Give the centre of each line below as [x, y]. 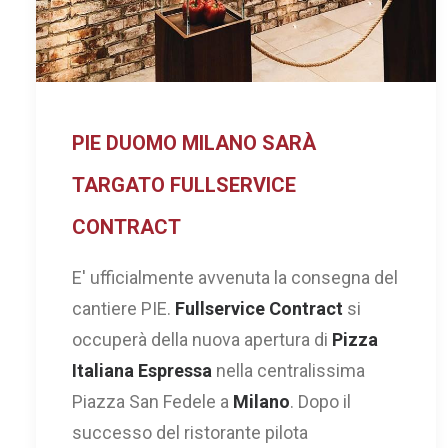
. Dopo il [320, 401]
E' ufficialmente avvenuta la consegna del [235, 277]
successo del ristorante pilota [190, 432]
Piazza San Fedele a [152, 401]
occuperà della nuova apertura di [202, 339]
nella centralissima [288, 370]
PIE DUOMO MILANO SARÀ [194, 143]
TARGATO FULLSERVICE [184, 185]
